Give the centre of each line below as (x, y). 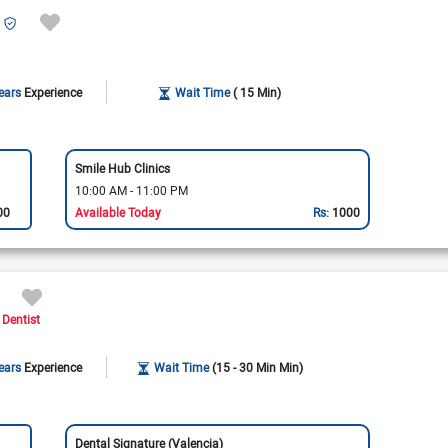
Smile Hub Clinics (122, 167)
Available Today (117, 211)
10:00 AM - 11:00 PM (131, 189)
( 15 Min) (257, 92)
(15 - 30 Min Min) (257, 367)
